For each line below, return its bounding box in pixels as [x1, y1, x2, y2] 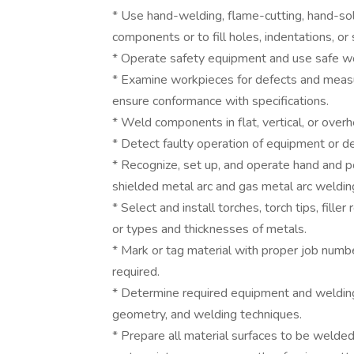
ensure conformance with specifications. [112, 92, 329, 110]
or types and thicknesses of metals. [112, 220, 307, 238]
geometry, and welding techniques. [112, 306, 302, 323]
